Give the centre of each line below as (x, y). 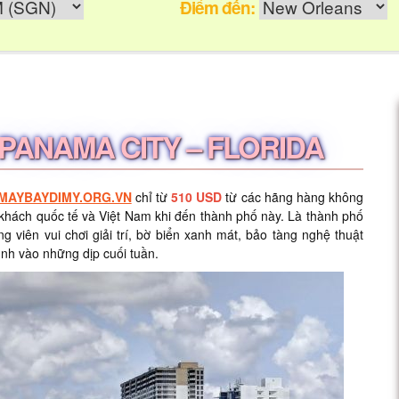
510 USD (197, 197)
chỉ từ (149, 197)
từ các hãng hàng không (293, 197)
